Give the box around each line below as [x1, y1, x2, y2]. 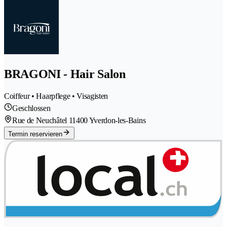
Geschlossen [12, 103, 51, 112]
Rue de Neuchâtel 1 [12, 116, 72, 125]
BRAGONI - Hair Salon [4, 67, 126, 81]
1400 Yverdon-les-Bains [72, 116, 146, 125]
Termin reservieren [8, 130, 62, 138]
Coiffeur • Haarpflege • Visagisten [4, 91, 108, 100]
